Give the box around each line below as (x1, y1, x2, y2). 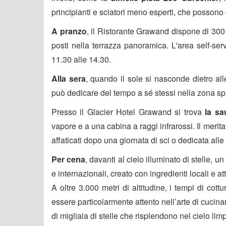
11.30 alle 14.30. (51, 53, 111, 65)
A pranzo (51, 25, 87, 37)
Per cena (51, 153, 86, 165)
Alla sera (51, 72, 86, 84)
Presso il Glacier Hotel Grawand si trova (51, 105, 205, 118)
